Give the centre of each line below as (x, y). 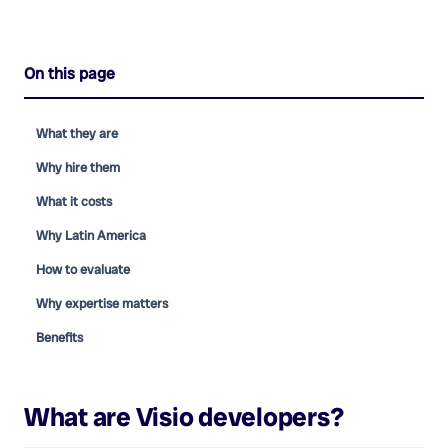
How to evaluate (83, 270)
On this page (69, 74)
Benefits (59, 338)
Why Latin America (91, 236)
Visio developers (232, 417)
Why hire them (78, 168)
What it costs (74, 202)
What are (80, 417)
